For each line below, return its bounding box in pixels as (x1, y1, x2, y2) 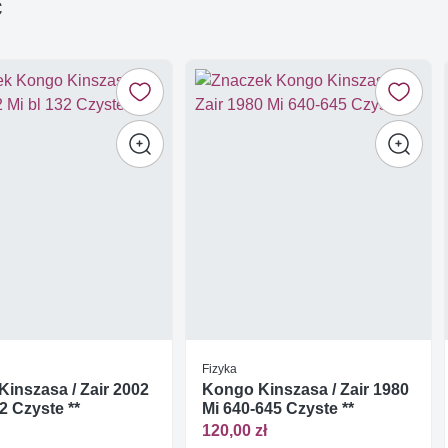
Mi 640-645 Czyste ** (201, 398, 354, 418)
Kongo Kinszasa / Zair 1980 (201, 379, 409, 399)
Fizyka (201, 360, 237, 376)
